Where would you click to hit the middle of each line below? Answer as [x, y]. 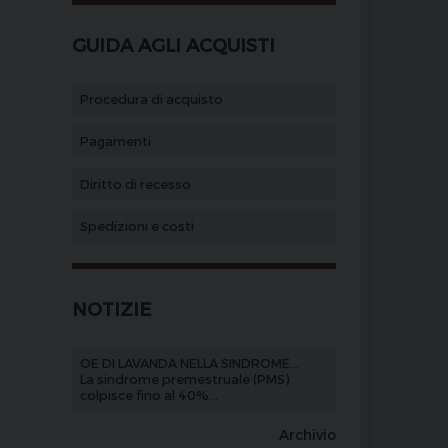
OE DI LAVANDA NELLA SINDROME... [189, 362]
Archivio [307, 435]
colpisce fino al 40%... [148, 394]
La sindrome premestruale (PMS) [184, 378]
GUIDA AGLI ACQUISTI [173, 44]
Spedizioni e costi [136, 226]
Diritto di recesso [135, 183]
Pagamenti [115, 141]
